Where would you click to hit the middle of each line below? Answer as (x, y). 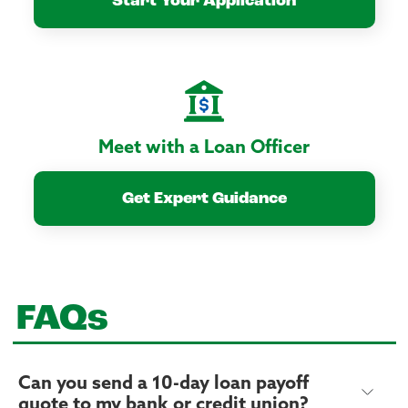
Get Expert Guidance (204, 199)
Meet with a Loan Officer (204, 148)
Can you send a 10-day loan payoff (163, 384)
